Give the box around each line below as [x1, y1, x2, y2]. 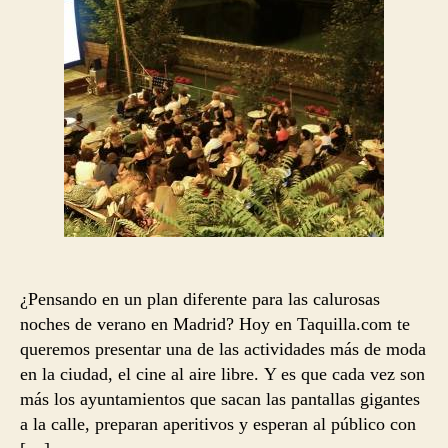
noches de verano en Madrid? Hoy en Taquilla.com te [20, 313, 410, 334]
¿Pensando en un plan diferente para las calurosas [20, 288, 380, 309]
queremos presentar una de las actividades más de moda [20, 338, 426, 359]
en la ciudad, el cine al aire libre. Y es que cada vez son [20, 363, 425, 384]
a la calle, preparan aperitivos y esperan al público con [20, 413, 416, 434]
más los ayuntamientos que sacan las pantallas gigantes [20, 388, 420, 409]
